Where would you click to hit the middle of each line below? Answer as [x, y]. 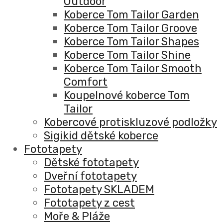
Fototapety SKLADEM [99, 190]
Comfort [86, 82]
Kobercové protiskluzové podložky [130, 122]
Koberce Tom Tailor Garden [131, 15]
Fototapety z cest [89, 203]
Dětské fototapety [91, 163]
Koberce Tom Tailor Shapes [131, 42]
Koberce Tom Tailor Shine [127, 55]
